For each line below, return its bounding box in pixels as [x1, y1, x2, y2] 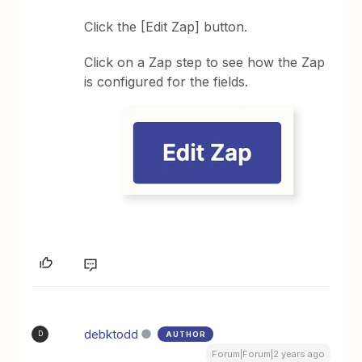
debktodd [84, 326, 139, 342]
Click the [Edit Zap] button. [84, 18, 248, 35]
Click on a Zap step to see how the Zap [84, 53, 326, 70]
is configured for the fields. [84, 73, 249, 90]
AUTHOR [166, 329, 207, 339]
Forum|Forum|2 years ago [211, 347, 325, 360]
